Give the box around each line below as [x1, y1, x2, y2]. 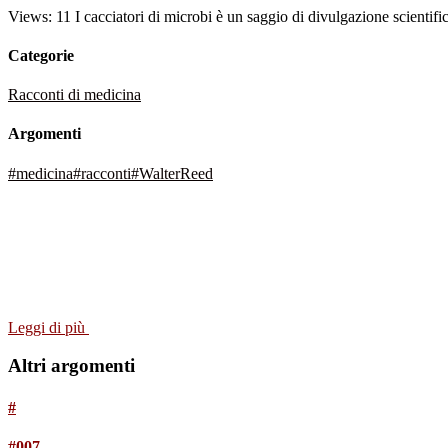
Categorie [8, 46, 74, 64]
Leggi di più [8, 318, 89, 336]
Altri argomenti [8, 355, 135, 377]
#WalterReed [131, 164, 213, 182]
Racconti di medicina [8, 86, 141, 104]
